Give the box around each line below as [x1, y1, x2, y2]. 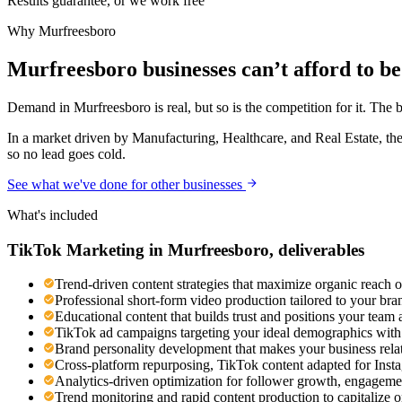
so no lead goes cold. [7, 145, 126, 162]
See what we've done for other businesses [7, 176, 242, 192]
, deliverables [269, 240, 364, 259]
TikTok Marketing [7, 240, 144, 259]
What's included [7, 206, 98, 223]
